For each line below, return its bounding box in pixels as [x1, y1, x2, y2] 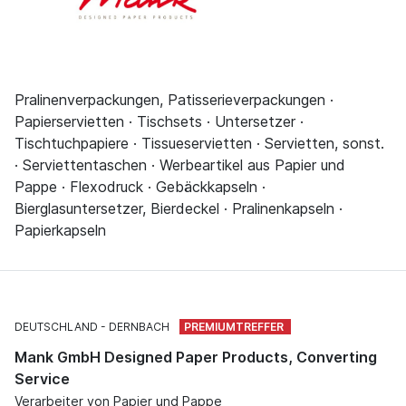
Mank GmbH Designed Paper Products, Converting [14, 347, 377, 366]
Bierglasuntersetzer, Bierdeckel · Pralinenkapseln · [14, 198, 343, 217]
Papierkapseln [14, 220, 106, 239]
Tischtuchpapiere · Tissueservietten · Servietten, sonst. [14, 133, 384, 152]
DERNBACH [109, 319, 169, 333]
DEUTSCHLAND [14, 319, 98, 333]
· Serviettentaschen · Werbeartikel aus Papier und [14, 155, 345, 174]
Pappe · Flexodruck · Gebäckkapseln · [14, 177, 266, 196]
